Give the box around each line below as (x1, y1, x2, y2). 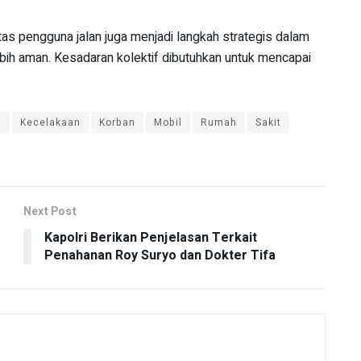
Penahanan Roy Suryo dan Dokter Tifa (44, 245, 276, 265)
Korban (99, 114, 135, 130)
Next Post (23, 202, 77, 220)
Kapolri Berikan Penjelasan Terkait (44, 227, 257, 247)
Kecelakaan (20, 114, 81, 130)
